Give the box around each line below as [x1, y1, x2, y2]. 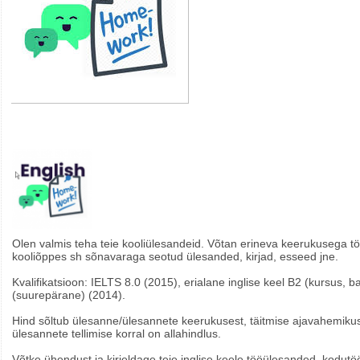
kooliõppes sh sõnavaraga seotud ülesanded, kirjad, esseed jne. [12, 250, 338, 264]
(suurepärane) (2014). [12, 288, 125, 302]
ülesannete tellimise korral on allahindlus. [12, 327, 221, 341]
